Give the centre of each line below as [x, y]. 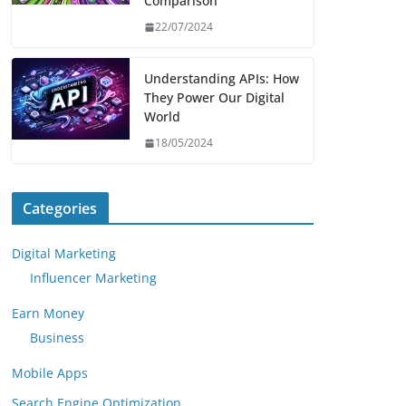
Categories [60, 209]
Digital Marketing [64, 254]
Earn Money [48, 314]
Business [57, 338]
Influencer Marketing [93, 278]
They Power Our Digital [214, 98]
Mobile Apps [50, 373]
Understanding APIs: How [222, 79]
